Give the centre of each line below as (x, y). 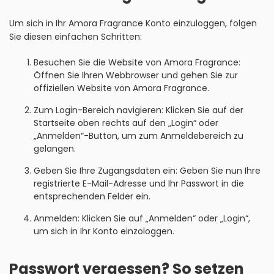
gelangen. (55, 149)
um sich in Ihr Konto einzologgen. (104, 231)
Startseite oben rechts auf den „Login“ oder (126, 123)
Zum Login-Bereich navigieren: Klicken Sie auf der (139, 110)
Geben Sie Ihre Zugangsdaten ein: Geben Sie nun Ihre (147, 171)
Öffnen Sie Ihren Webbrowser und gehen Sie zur (136, 75)
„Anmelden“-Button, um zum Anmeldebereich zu (139, 136)
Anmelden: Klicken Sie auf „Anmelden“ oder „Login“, (142, 218)
